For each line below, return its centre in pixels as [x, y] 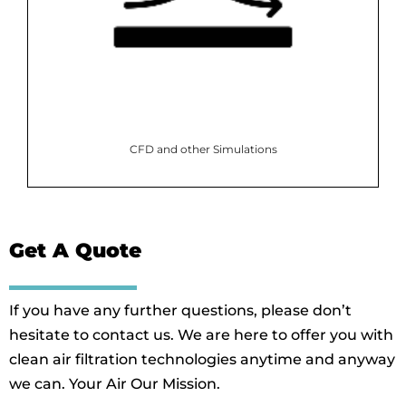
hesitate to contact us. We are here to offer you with [201, 334]
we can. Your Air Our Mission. [115, 383]
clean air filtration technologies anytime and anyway [202, 359]
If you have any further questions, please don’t [180, 310]
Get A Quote [75, 250]
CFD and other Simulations [203, 149]
